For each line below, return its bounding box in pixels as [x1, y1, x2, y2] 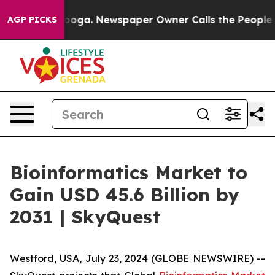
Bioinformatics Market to [10, 161, 247, 184]
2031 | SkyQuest [10, 205, 160, 228]
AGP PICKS [7, 14, 57, 25]
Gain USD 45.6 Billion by [10, 183, 239, 206]
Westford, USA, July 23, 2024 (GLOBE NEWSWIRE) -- [10, 252, 265, 265]
